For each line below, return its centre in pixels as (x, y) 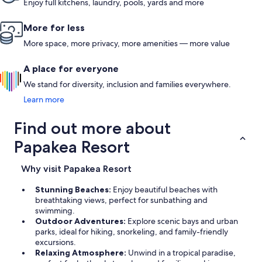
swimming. (55, 211)
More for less (54, 28)
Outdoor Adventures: (81, 221)
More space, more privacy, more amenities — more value (127, 44)
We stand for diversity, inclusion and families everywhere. (127, 85)
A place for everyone (71, 69)
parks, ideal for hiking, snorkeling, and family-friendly (132, 232)
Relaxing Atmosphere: (82, 253)
